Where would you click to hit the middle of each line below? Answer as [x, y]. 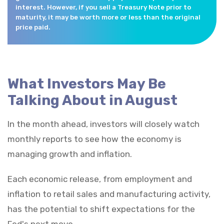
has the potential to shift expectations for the [101, 209]
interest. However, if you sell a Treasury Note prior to [103, 7]
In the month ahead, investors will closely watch [103, 124]
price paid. [33, 27]
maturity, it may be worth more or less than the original [108, 17]
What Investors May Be [87, 83]
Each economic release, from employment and [100, 179]
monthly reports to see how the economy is [94, 139]
